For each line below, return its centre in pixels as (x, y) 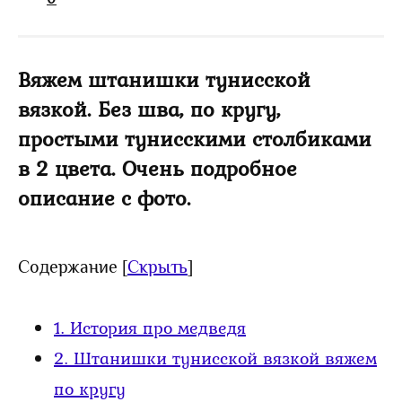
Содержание (68, 266)
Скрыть (157, 266)
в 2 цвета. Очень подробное (157, 168)
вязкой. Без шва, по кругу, (149, 109)
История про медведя (155, 327)
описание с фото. (105, 197)
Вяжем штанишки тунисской (164, 79)
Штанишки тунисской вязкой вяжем (223, 358)
